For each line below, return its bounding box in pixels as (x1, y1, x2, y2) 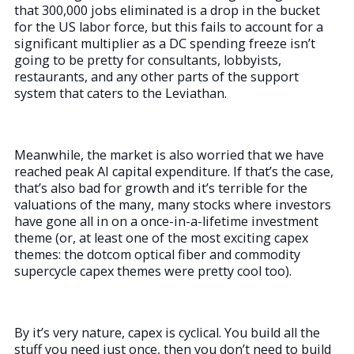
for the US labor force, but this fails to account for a (14, 18, 323, 36)
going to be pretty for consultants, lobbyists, (14, 51, 281, 70)
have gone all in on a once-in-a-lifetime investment (14, 213, 318, 231)
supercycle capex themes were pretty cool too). (14, 262, 292, 281)
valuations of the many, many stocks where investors (14, 196, 331, 214)
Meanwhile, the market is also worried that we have (14, 146, 324, 164)
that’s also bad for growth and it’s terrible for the (14, 179, 307, 198)
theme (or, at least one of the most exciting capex (14, 229, 308, 247)
